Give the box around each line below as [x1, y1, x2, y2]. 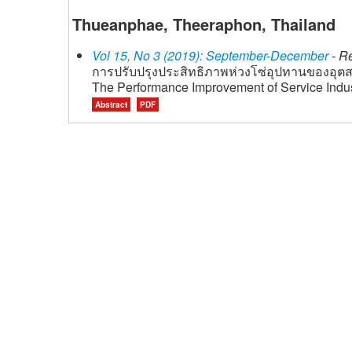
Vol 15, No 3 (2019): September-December [92, 46, 328, 64]
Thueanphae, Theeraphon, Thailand [72, 13, 335, 35]
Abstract [95, 99, 127, 110]
